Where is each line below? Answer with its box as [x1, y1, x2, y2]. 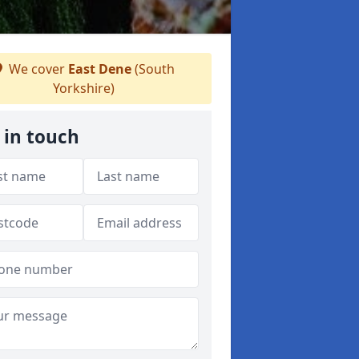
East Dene [67, 60, 131, 78]
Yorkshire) [52, 79, 115, 97]
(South [131, 60, 175, 78]
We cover [5, 60, 68, 78]
